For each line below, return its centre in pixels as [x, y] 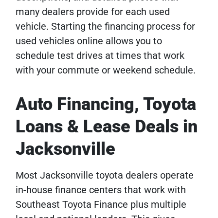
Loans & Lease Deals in [107, 127]
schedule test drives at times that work [100, 56]
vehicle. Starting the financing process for [105, 27]
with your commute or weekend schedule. [106, 70]
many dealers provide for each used [93, 12]
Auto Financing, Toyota [106, 104]
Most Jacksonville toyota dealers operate [105, 175]
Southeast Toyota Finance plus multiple [101, 205]
